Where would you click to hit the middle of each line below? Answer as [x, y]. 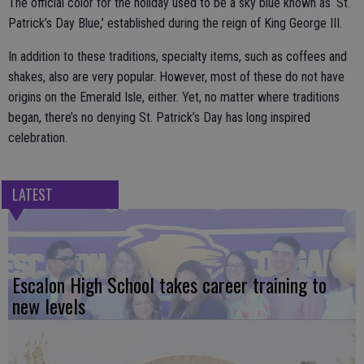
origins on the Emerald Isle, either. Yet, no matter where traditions [174, 97]
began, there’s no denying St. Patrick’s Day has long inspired [159, 117]
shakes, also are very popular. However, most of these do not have [176, 77]
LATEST [32, 195]
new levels [49, 306]
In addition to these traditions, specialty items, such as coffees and [178, 56]
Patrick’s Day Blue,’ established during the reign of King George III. [175, 23]
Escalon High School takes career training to [169, 285]
